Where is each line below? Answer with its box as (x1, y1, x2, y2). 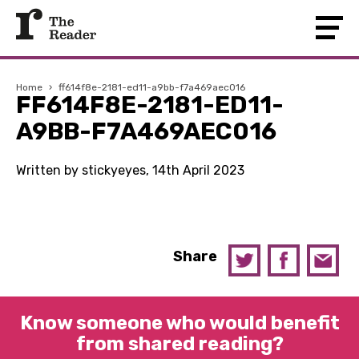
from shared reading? (75, 333, 284, 355)
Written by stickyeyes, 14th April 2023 (16, 163, 244, 178)
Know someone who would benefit (19, 312, 340, 334)
